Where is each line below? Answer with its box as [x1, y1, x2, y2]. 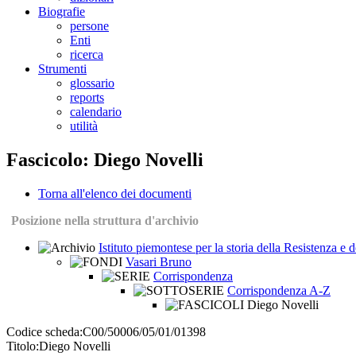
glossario [70, 76, 114, 91]
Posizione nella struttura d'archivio [11, 214, 199, 228]
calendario [70, 105, 122, 119]
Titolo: [6, 339, 39, 354]
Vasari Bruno [126, 255, 192, 269]
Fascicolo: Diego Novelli [6, 149, 203, 171]
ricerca [70, 48, 103, 62]
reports [70, 91, 104, 105]
